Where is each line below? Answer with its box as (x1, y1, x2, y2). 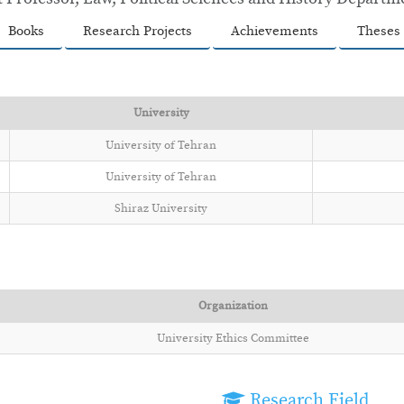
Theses (357, 23, 400, 38)
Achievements (231, 23, 318, 38)
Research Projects (83, 23, 192, 38)
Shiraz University (115, 201, 207, 215)
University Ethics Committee (157, 331, 309, 344)
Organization (198, 298, 268, 312)
